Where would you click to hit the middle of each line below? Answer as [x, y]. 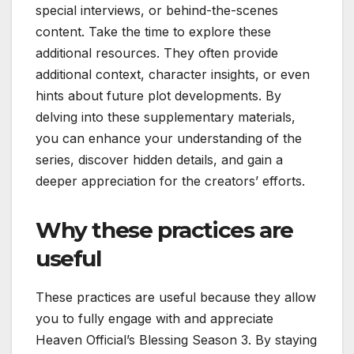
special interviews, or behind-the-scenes [157, 10]
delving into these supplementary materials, [166, 117]
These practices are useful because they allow [176, 297]
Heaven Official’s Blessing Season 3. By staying [176, 339]
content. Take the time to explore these [153, 32]
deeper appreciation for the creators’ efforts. [170, 181]
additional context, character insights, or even [173, 74]
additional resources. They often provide [157, 53]
